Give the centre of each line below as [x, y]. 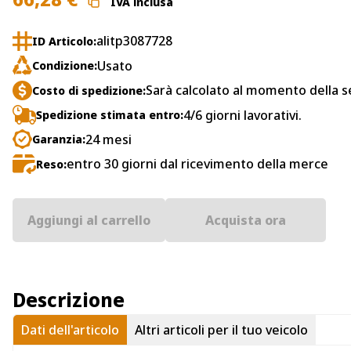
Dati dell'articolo [70, 330]
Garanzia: [59, 139]
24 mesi [109, 139]
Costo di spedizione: [89, 90]
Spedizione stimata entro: [110, 115]
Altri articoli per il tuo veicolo [221, 330]
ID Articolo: [64, 41]
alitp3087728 [134, 41]
